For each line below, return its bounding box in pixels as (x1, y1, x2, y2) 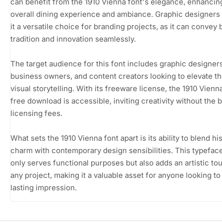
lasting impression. (10, 182, 77, 192)
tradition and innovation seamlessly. (10, 34, 136, 44)
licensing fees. (10, 108, 62, 118)
